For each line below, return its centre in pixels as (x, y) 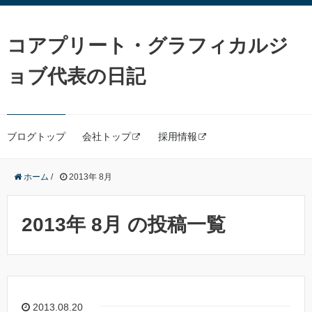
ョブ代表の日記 (76, 76)
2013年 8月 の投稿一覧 (124, 225)
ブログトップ (36, 136)
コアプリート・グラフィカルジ (148, 46)
